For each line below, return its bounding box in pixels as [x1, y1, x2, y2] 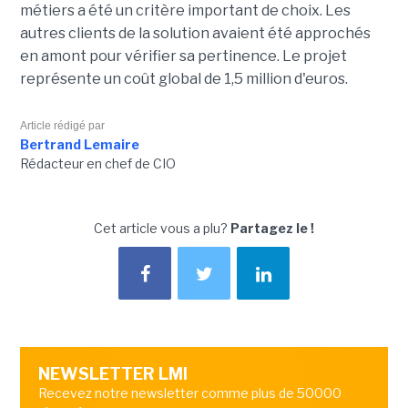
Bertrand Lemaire [19, 137, 139, 153]
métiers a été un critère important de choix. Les [19, 2, 351, 20]
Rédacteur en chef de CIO [19, 156, 176, 172]
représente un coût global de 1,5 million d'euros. [19, 70, 348, 88]
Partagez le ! [230, 220, 314, 237]
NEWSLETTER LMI [37, 364, 188, 384]
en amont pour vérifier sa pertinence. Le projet [19, 47, 347, 66]
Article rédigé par [19, 119, 105, 133]
